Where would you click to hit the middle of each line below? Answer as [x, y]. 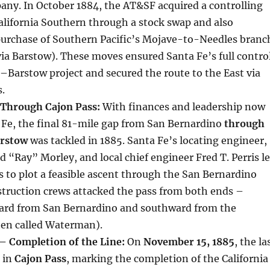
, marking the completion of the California [167, 259]
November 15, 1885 [189, 242]
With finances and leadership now [182, 107]
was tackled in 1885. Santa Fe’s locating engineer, [147, 141]
